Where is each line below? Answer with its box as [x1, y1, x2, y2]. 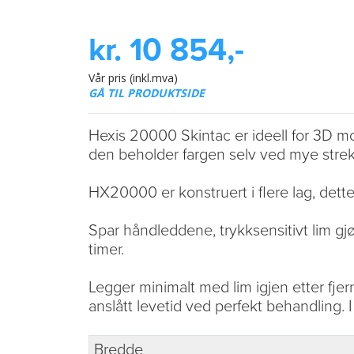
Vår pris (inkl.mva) [88, 70, 178, 85]
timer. [88, 239, 124, 259]
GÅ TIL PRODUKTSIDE [88, 85, 205, 100]
